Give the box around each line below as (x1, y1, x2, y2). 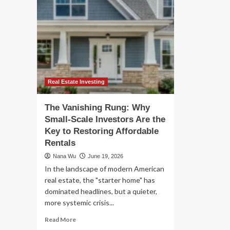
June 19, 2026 (88, 153, 123, 160)
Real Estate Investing (48, 79, 105, 85)
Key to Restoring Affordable (45, 126, 159, 137)
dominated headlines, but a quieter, (45, 187, 157, 196)
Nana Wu (53, 153, 76, 160)
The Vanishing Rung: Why (45, 103, 150, 113)
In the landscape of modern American (45, 164, 164, 174)
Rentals (45, 138, 75, 148)
